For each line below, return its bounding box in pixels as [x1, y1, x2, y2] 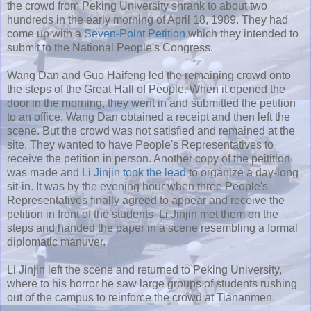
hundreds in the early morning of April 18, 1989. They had [7, 13, 288, 26]
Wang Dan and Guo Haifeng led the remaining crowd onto [7, 69, 291, 81]
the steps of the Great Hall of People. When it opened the [7, 83, 285, 95]
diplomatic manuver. [7, 235, 106, 248]
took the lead [123, 166, 186, 178]
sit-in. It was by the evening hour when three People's [7, 180, 268, 192]
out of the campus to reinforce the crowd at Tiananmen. [7, 291, 275, 303]
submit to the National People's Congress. [7, 41, 213, 53]
